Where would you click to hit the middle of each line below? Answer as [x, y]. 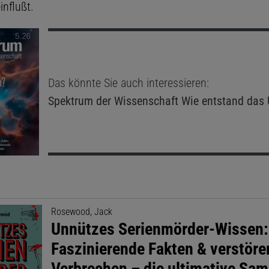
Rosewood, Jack [82, 211]
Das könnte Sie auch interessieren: [128, 83]
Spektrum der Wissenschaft [113, 101]
